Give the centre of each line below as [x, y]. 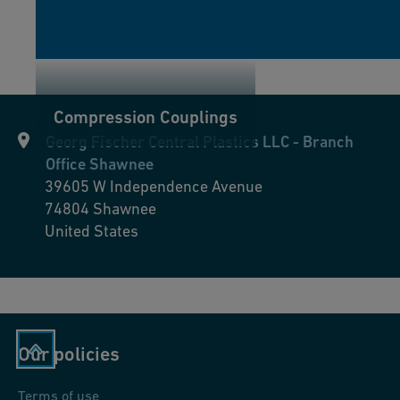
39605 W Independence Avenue [154, 187]
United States [92, 231]
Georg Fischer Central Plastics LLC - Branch [200, 142]
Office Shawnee [100, 164]
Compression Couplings [146, 118]
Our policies [69, 354]
